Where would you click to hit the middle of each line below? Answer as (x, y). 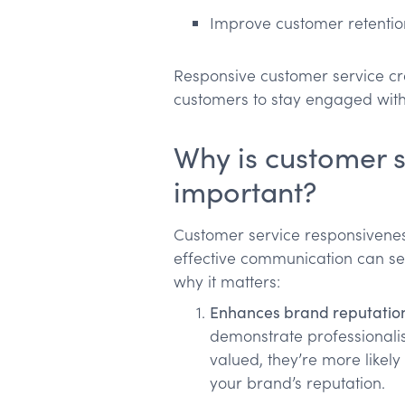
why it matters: (227, 282)
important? (245, 191)
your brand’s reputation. (297, 383)
